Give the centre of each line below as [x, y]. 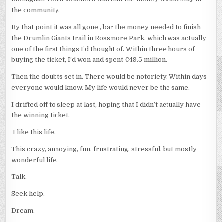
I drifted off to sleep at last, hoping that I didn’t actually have [106, 104]
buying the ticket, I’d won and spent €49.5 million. [89, 59]
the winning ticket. [41, 115]
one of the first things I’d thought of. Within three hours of [103, 49]
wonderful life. [35, 160]
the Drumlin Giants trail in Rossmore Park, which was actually [109, 38]
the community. [36, 10]
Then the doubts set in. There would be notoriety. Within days [109, 76]
